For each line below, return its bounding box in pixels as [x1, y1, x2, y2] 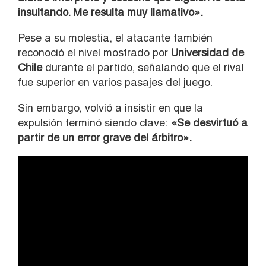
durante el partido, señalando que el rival [42, 61, 244, 74]
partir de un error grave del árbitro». [18, 131, 192, 144]
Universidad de [171, 46, 244, 59]
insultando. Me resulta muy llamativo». [18, 6, 203, 19]
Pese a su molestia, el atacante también [18, 31, 213, 45]
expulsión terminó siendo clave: [18, 116, 168, 129]
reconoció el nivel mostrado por [18, 46, 171, 59]
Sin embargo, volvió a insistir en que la [18, 102, 203, 115]
